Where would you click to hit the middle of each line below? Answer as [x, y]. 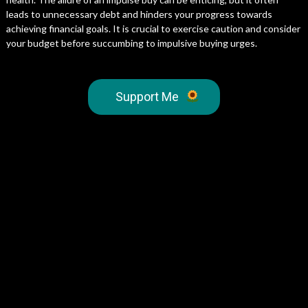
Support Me [147, 97]
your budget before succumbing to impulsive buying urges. [131, 43]
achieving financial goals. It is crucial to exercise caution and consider [153, 29]
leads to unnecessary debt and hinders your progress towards [139, 14]
